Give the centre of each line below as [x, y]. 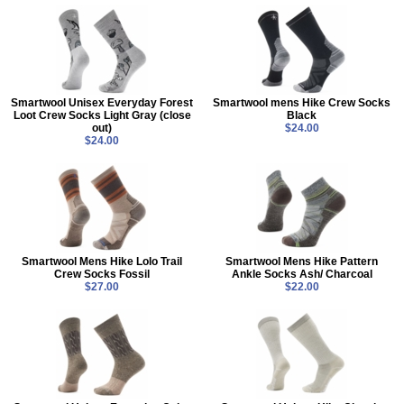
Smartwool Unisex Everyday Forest [102, 103]
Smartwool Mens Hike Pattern [302, 261]
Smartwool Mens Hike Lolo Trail [102, 261]
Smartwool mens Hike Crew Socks [302, 103]
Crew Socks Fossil [102, 274]
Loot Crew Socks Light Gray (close [102, 116]
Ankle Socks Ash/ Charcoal [302, 274]
